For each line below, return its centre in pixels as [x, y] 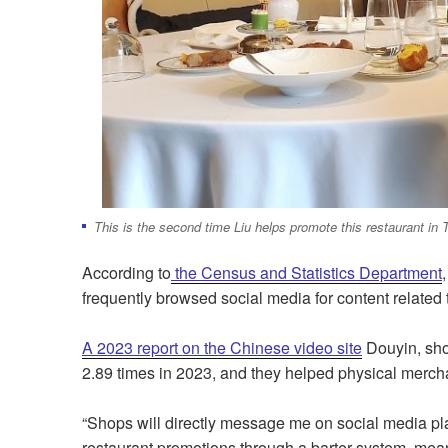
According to [126, 273]
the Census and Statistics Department [308, 273]
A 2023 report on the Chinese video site [222, 348]
